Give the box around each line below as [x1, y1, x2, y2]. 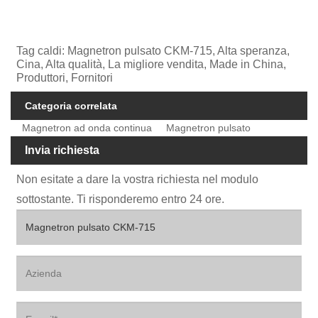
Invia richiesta [25, 144, 99, 157]
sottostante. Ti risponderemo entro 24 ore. [16, 192, 225, 205]
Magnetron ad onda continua [22, 122, 153, 134]
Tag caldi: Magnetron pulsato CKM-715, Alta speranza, [16, 44, 290, 57]
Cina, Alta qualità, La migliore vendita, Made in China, [16, 57, 287, 70]
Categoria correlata [25, 99, 117, 111]
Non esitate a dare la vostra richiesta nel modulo [16, 172, 259, 185]
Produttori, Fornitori [16, 71, 114, 84]
